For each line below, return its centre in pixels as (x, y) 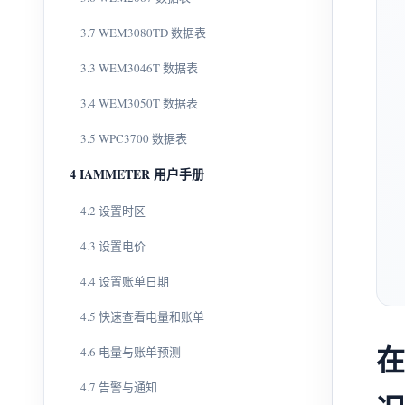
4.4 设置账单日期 (125, 281)
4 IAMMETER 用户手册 (137, 174)
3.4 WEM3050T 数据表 (139, 103)
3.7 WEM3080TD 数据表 (143, 33)
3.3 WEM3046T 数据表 (139, 68)
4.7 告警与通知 (119, 387)
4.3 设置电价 (113, 246)
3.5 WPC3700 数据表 (134, 138)
